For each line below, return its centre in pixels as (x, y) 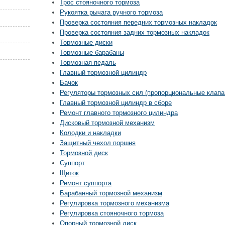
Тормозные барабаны (92, 52)
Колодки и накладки (90, 133)
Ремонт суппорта (86, 183)
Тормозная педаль (88, 63)
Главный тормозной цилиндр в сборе (116, 103)
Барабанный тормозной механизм (111, 193)
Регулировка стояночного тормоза (112, 213)
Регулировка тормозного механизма (115, 203)
